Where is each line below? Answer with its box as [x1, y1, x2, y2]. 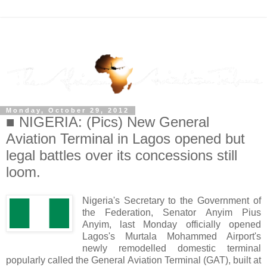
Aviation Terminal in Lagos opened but [6, 131, 245, 147]
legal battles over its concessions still [6, 147, 237, 164]
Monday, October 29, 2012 [6, 107, 129, 114]
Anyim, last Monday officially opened [82, 219, 261, 230]
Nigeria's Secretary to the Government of [82, 195, 261, 206]
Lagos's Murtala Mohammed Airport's [82, 231, 261, 242]
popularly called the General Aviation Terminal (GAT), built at [6, 255, 261, 266]
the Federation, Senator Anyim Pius [82, 207, 261, 218]
